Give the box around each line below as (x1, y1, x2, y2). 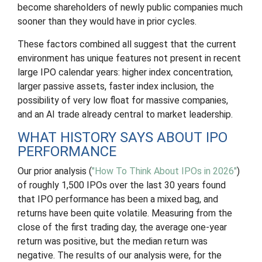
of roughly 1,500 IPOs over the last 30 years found (18, 180, 226, 191)
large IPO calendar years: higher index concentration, (18, 67, 233, 78)
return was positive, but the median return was (18, 236, 208, 247)
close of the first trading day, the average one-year (18, 222, 227, 233)
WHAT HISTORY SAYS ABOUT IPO (18, 129, 227, 146)
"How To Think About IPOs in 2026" (92, 166, 237, 177)
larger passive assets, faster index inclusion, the (18, 81, 214, 92)
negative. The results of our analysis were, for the (18, 250, 222, 261)
